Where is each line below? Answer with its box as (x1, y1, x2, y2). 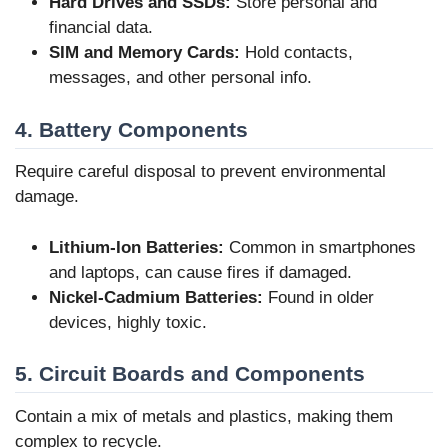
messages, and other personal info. (49, 68, 312, 88)
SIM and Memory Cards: (49, 43, 240, 63)
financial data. (49, 18, 153, 38)
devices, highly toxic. (49, 312, 207, 332)
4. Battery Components (15, 117, 248, 141)
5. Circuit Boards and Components (15, 362, 365, 386)
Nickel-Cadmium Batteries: (49, 287, 263, 307)
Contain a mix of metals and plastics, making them (15, 406, 393, 426)
